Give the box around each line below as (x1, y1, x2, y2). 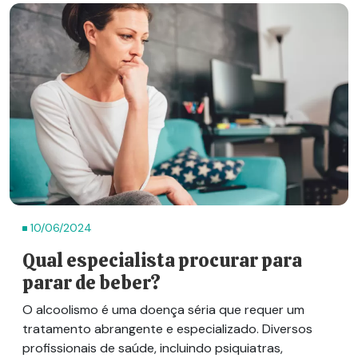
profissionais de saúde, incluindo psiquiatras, (22, 339, 283, 356)
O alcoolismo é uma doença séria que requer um (22, 300, 304, 318)
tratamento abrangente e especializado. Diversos (22, 320, 312, 337)
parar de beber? (22, 270, 161, 295)
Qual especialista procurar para (22, 248, 302, 272)
